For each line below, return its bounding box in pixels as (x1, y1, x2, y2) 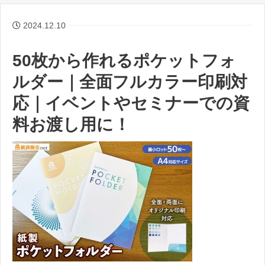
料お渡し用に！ (12, 115, 130, 134)
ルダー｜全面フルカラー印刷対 (12, 72, 247, 91)
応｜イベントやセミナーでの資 (12, 93, 250, 112)
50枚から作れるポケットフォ (12, 51, 236, 70)
